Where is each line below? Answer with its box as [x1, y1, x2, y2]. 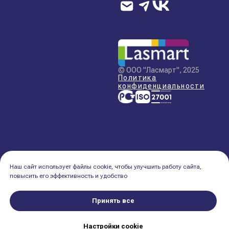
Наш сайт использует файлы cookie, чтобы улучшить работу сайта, [10, 163, 201, 171]
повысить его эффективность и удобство [10, 172, 127, 180]
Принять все [92, 197, 134, 205]
